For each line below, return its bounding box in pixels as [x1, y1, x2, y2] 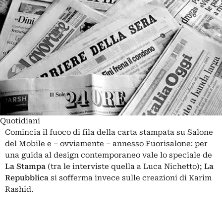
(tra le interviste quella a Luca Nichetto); [48, 162, 204, 171]
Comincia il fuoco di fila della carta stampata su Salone [5, 128, 213, 137]
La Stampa [5, 162, 48, 171]
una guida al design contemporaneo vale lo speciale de [5, 151, 212, 160]
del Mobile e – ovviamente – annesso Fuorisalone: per [5, 139, 208, 149]
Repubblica [5, 173, 51, 183]
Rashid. [5, 185, 33, 194]
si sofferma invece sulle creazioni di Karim [51, 173, 212, 183]
